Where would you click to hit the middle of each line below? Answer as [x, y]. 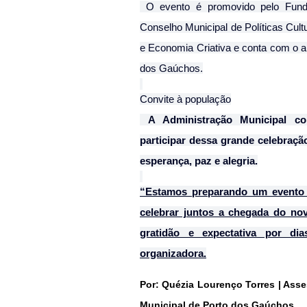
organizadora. [173, 254]
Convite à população [185, 99]
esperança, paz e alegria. [199, 161]
